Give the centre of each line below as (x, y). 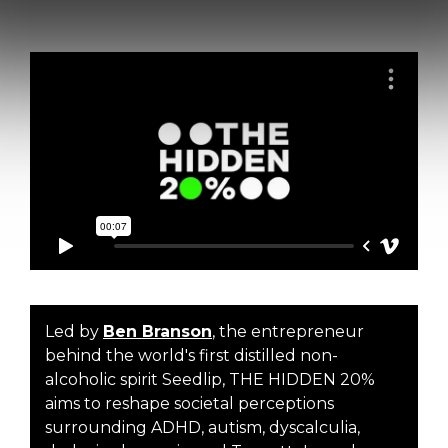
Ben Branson (157, 331)
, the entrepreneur (288, 331)
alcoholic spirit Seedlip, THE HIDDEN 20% (210, 379)
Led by (74, 331)
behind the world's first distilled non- (191, 355)
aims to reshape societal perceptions (189, 403)
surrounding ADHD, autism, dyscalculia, (202, 427)
